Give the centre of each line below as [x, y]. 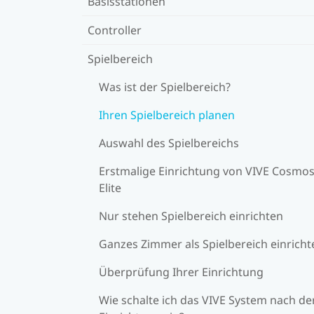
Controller [115, 30]
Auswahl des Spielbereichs [169, 143]
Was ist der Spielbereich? [165, 87]
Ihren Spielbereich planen [167, 115]
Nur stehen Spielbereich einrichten [191, 216]
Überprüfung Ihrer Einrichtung [181, 272]
